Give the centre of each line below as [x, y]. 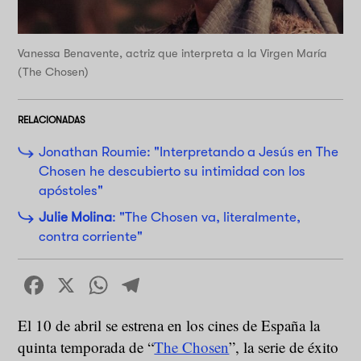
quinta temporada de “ [86, 347]
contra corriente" [90, 236]
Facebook [97, 285]
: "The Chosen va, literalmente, [206, 217]
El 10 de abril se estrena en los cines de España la [169, 326]
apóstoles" [71, 191]
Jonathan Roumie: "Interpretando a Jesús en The [188, 152]
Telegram [192, 285]
